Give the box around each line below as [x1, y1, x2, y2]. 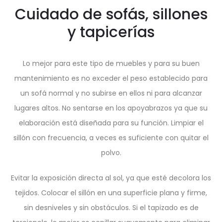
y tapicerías [67, 22, 155, 43]
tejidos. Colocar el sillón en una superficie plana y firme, [15, 188, 207, 198]
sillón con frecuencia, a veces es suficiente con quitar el [13, 133, 209, 143]
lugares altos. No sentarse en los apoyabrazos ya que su [14, 103, 208, 113]
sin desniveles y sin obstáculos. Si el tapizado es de [23, 203, 199, 213]
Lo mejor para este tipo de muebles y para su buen [22, 58, 200, 69]
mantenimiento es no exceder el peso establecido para [14, 73, 208, 84]
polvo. [101, 148, 121, 158]
